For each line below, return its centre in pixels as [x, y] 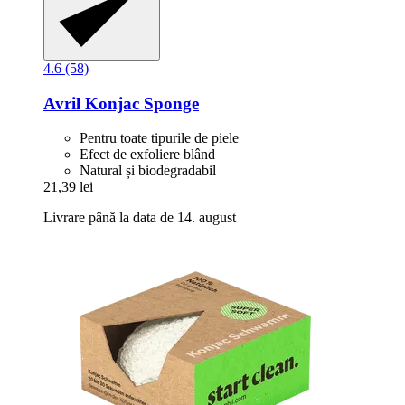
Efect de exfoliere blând [147, 155]
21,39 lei [68, 187]
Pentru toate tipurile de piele [159, 138]
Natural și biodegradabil [148, 171]
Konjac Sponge [140, 103]
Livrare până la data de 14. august [140, 218]
